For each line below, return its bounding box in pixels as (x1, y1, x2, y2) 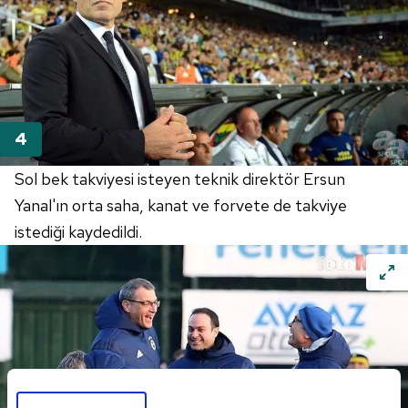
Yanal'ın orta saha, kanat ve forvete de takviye (15, 194, 347, 216)
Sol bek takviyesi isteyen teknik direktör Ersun (15, 168, 345, 189)
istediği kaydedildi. (15, 220, 142, 242)
